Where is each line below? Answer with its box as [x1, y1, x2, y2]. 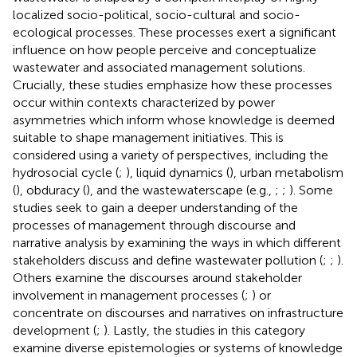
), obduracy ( [16, 182, 86, 198]
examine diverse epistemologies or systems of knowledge [13, 339, 343, 355]
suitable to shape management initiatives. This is [13, 129, 284, 145]
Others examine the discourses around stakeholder [13, 269, 302, 285]
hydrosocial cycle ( [13, 164, 119, 180]
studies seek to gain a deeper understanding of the [13, 199, 298, 215]
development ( [13, 322, 96, 338]
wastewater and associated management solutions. [13, 59, 305, 75]
